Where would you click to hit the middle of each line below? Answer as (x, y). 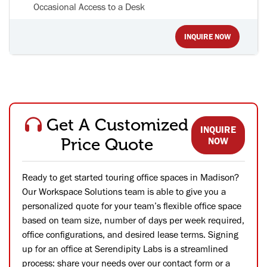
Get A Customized (118, 125)
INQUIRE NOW (207, 36)
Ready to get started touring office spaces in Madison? (131, 177)
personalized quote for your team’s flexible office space (132, 206)
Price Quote (107, 145)
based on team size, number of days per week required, (133, 220)
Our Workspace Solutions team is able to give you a (124, 191)
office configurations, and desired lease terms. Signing (130, 234)
